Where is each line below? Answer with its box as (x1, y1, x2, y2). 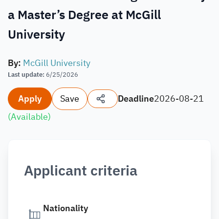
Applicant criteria (24, 160, 137, 181)
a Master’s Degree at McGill (8, 6, 161, 24)
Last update (8, 70, 43, 79)
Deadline (118, 92, 154, 105)
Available (11, 110, 48, 123)
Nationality (43, 201, 88, 215)
